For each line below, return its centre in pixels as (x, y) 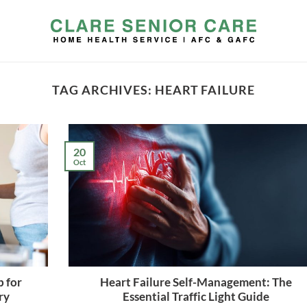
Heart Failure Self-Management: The (196, 283)
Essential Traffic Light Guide (196, 297)
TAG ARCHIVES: (103, 90)
